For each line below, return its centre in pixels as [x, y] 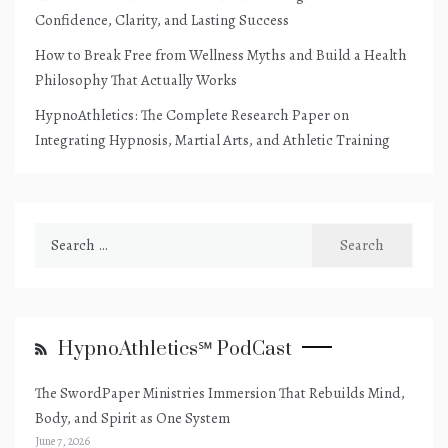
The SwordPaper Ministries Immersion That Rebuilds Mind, [220, 392]
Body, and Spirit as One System [132, 417]
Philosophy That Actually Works [136, 79]
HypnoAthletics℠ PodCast [175, 349]
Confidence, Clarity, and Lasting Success [162, 19]
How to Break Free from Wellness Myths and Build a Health [221, 54]
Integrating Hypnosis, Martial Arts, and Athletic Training [212, 139]
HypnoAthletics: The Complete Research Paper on [192, 114]
